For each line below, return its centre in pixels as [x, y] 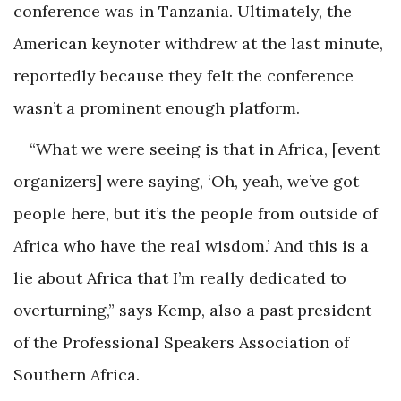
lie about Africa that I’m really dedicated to [180, 277]
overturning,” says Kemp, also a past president [192, 310]
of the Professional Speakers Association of [181, 342]
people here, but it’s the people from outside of [196, 213]
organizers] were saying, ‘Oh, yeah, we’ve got [186, 181]
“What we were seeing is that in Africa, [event [205, 149]
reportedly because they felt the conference [183, 75]
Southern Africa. [77, 374]
